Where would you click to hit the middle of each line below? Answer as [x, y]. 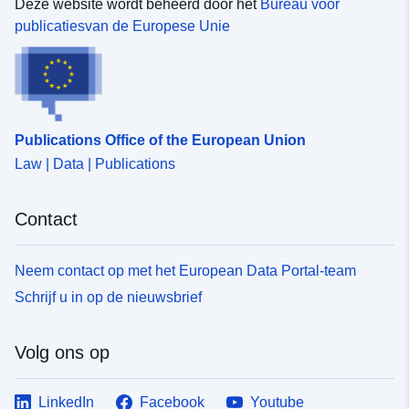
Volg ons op [62, 352]
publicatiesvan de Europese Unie [122, 26]
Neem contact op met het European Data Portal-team [185, 270]
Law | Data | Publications [95, 163]
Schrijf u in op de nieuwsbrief [108, 297]
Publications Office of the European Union [160, 140]
